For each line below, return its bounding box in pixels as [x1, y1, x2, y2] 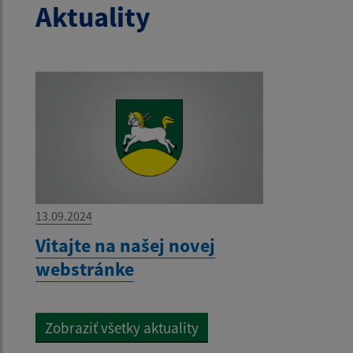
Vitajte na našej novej [35, 233, 215, 258]
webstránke [35, 257, 134, 282]
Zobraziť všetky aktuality [45, 318, 199, 338]
